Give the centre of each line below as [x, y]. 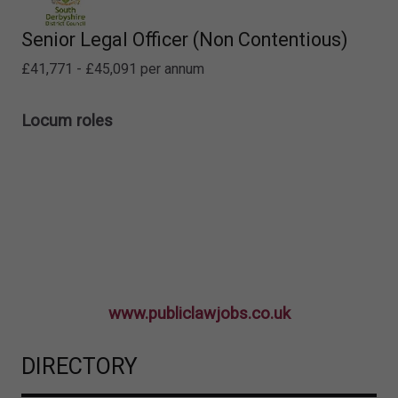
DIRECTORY [80, 366]
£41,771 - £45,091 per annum [113, 68]
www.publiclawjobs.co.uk [199, 313]
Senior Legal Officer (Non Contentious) [185, 39]
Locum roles [67, 120]
